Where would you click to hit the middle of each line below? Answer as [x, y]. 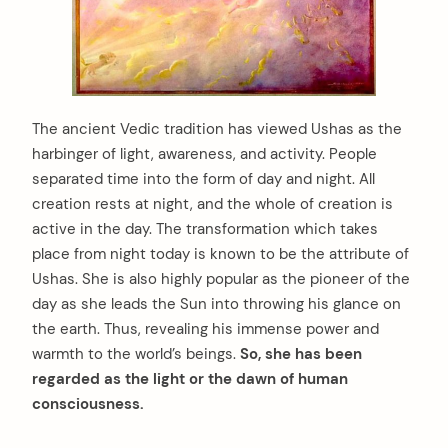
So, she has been [301, 354]
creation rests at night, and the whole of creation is [212, 204]
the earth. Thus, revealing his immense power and [205, 329]
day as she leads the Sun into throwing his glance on [216, 304]
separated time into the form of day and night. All [203, 179]
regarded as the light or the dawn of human [190, 379]
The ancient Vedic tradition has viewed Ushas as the [217, 129]
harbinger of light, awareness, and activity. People [204, 154]
